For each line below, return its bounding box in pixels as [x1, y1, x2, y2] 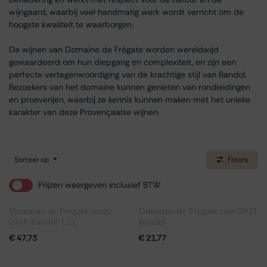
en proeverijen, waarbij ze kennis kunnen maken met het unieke [9, 94, 250, 105]
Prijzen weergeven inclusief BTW [38, 179, 161, 191]
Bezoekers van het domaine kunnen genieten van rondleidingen [9, 82, 250, 92]
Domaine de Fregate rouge [9, 204, 113, 218]
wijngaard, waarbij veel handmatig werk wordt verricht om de [9, 7, 244, 17]
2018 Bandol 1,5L [9, 215, 77, 229]
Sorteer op [14, 155, 49, 164]
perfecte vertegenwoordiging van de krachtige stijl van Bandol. [9, 69, 247, 80]
